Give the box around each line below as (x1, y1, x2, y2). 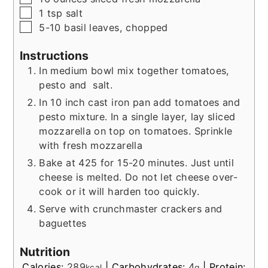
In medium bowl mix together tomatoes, (39, 65, 230, 77)
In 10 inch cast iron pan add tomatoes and (39, 96, 240, 109)
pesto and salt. (39, 79, 116, 92)
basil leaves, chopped (64, 21, 168, 33)
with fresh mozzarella (39, 139, 142, 152)
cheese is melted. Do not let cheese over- (39, 171, 238, 184)
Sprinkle (194, 125, 233, 138)
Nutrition (20, 244, 71, 259)
